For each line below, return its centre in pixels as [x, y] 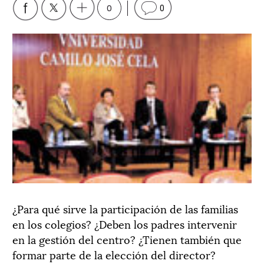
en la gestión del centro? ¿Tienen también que [127, 239]
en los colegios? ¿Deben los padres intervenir [125, 223]
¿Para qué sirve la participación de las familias [125, 208]
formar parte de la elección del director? [114, 254]
